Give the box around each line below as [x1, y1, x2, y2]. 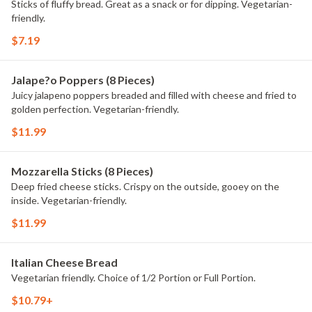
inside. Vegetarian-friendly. [11, 194, 127, 206]
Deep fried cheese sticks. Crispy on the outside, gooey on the [11, 180, 279, 192]
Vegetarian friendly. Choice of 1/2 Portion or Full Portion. [11, 272, 256, 283]
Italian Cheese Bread [11, 256, 118, 269]
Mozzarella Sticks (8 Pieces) [11, 164, 153, 178]
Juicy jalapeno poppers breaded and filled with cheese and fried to [11, 89, 297, 101]
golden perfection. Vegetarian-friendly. [11, 103, 179, 115]
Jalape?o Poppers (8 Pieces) [11, 73, 155, 86]
